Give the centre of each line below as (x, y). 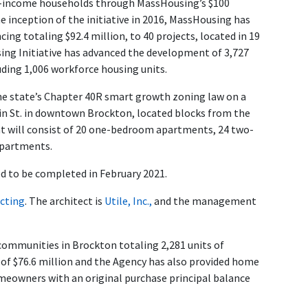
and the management (204, 201)
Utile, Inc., (128, 201)
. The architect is (65, 201)
